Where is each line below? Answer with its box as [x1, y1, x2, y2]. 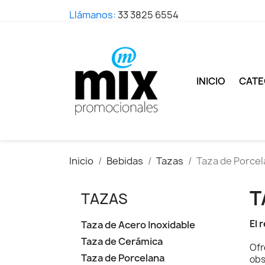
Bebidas [106, 154, 143, 167]
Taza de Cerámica [81, 235, 163, 248]
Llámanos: [69, 8, 118, 21]
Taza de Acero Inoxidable [81, 218, 195, 231]
